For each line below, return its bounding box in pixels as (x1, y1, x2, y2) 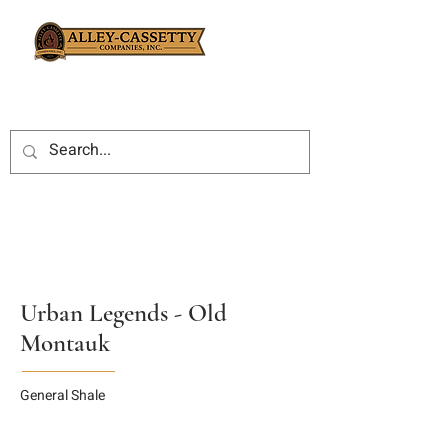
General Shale (20, 385, 105, 406)
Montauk (20, 328, 110, 358)
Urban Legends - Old (20, 298, 227, 328)
